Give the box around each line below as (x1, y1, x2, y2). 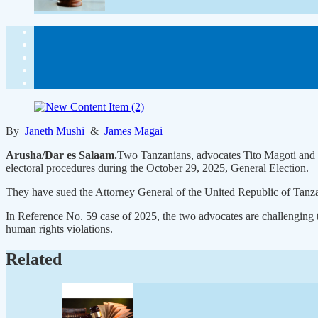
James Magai (104, 124, 163, 137)
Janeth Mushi (25, 124, 87, 137)
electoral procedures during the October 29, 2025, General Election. (6, 161, 309, 174)
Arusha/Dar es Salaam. (6, 148, 117, 161)
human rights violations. (6, 222, 113, 235)
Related (6, 249, 62, 268)
